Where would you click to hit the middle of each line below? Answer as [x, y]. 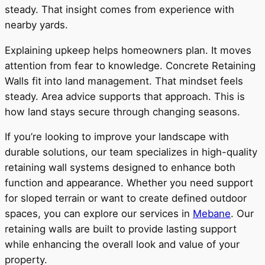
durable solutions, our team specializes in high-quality [131, 152]
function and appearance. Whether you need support [129, 183]
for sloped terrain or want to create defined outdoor [126, 198]
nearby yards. [36, 25]
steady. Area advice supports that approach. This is [125, 96]
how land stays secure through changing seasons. [122, 112]
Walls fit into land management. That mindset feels [124, 81]
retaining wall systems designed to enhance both [120, 168]
